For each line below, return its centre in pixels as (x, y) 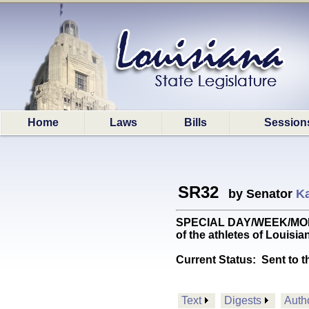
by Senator (259, 194)
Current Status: (219, 260)
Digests (243, 300)
